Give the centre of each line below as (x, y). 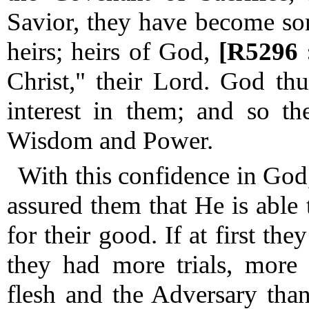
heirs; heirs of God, (109, 51)
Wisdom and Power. (110, 140)
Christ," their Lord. (108, 81)
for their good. (82, 235)
